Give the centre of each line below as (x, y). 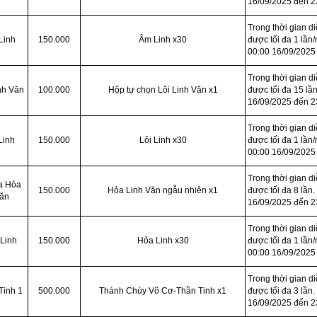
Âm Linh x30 (163, 40)
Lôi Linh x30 (163, 140)
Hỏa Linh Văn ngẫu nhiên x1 (163, 190)
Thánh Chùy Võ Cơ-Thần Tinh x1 (163, 291)
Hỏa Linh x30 (163, 241)
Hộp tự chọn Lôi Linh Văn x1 (163, 90)
